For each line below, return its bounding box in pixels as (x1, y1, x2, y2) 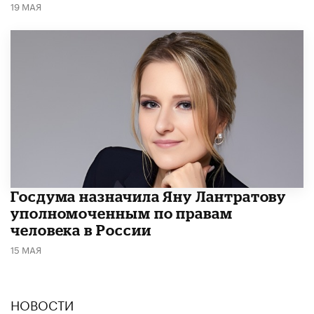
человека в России (11, 221, 151, 238)
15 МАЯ (11, 241, 41, 256)
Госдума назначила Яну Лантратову (11, 187, 287, 205)
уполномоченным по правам (11, 204, 233, 221)
